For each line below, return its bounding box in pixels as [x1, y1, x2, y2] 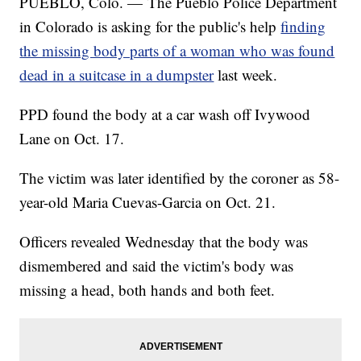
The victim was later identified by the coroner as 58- [19, 168, 340, 189]
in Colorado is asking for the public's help [19, 16, 281, 37]
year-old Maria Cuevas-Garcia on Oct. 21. [19, 192, 276, 213]
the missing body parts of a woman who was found [19, 40, 335, 61]
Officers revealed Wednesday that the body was [19, 231, 309, 252]
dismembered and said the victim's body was [19, 255, 294, 276]
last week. [218, 64, 278, 85]
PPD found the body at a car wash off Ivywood [19, 104, 311, 125]
